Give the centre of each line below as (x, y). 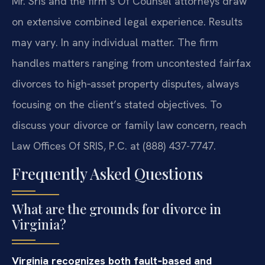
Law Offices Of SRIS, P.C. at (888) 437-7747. (114, 146)
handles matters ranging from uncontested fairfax (131, 63)
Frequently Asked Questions (107, 173)
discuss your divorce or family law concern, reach (129, 125)
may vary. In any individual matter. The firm (115, 42)
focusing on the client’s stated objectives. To (117, 104)
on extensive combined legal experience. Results (127, 21)
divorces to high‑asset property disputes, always (125, 83)
